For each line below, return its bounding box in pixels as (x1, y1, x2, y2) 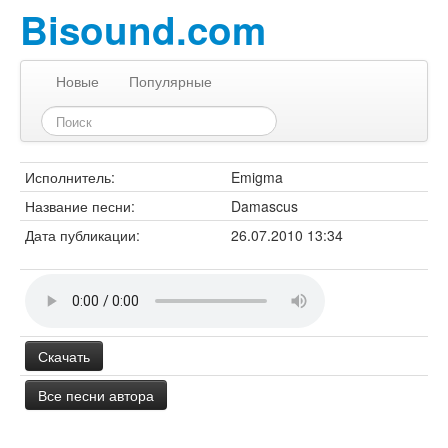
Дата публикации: (25, 225, 140, 245)
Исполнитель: (25, 167, 115, 187)
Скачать (38, 346, 90, 366)
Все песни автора (38, 385, 154, 405)
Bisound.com (20, 2, 266, 57)
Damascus (231, 196, 298, 216)
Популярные (129, 71, 212, 91)
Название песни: (25, 196, 135, 216)
